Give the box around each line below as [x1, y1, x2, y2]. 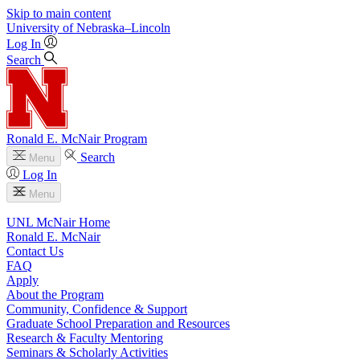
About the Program [6, 288, 104, 301]
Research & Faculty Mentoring [6, 331, 163, 345]
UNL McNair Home [6, 215, 110, 229]
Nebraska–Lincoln [76, 21, 170, 35]
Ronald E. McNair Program [6, 132, 147, 145]
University [6, 21, 59, 35]
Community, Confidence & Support [6, 302, 187, 316]
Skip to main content [6, 6, 111, 20]
